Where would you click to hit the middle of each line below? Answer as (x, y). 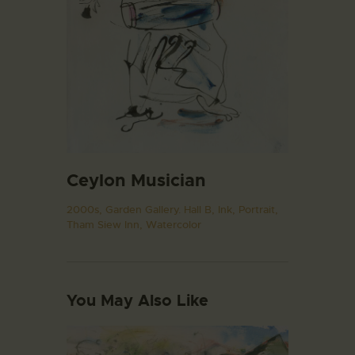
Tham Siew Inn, (106, 225)
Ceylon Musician (136, 181)
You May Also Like (137, 301)
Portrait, (258, 210)
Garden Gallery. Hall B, (162, 210)
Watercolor (174, 225)
